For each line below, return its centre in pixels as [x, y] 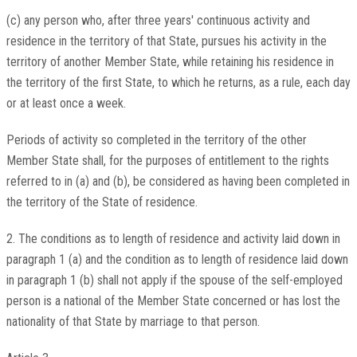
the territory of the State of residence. [102, 202]
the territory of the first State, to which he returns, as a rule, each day [178, 83]
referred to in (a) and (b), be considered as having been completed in [178, 182]
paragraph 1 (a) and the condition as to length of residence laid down [177, 260]
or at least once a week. [66, 104]
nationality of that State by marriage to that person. [133, 322]
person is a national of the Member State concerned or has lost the [173, 301]
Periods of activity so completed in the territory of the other [156, 140]
